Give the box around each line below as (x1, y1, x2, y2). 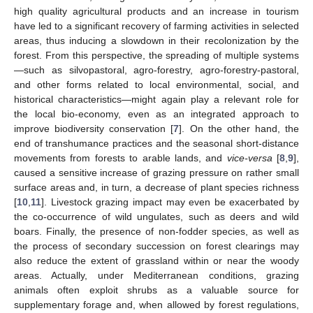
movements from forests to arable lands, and (14, 152, 227, 163)
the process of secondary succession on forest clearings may (14, 240, 299, 252)
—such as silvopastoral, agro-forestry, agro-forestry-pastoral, (14, 64, 299, 75)
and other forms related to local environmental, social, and (14, 78, 299, 90)
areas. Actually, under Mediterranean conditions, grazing (14, 269, 299, 281)
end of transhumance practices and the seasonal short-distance (14, 137, 299, 149)
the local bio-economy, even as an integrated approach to (14, 108, 299, 119)
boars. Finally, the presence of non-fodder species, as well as (14, 225, 299, 237)
